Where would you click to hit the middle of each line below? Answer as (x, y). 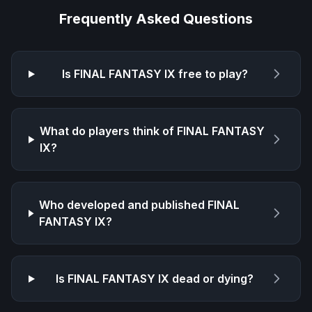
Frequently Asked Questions (156, 19)
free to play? (211, 74)
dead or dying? (212, 279)
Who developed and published (124, 205)
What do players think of (109, 131)
